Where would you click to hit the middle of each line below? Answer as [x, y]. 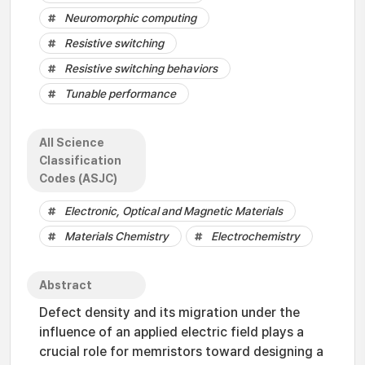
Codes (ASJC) [78, 178]
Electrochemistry [255, 236]
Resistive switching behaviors [141, 68]
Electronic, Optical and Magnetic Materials [174, 211]
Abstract [66, 285]
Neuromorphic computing [130, 18]
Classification [80, 161]
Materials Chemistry [117, 236]
